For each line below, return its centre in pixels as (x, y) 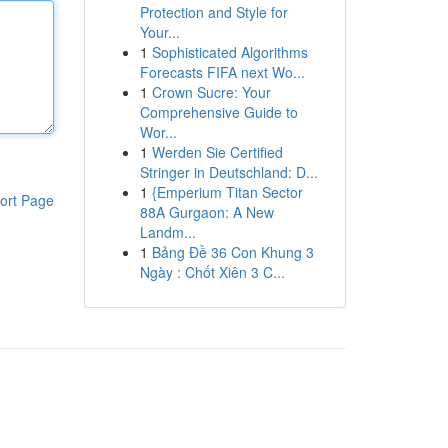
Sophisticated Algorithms (229, 52)
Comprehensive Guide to (218, 112)
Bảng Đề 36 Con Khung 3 (232, 252)
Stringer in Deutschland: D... (228, 172)
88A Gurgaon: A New (206, 212)
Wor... (158, 132)
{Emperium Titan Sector (227, 192)
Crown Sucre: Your (211, 92)
